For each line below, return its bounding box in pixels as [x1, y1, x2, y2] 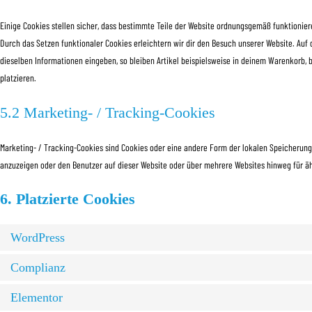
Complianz [10, 260, 65, 274]
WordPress [10, 231, 65, 244]
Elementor [10, 290, 63, 304]
